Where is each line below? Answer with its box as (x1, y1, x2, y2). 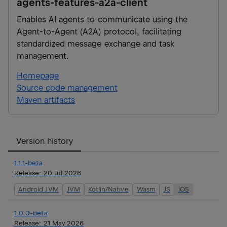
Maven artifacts (17, 95, 75, 105)
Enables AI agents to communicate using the (17, 14, 188, 24)
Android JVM (18, 185, 59, 193)
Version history (16, 136, 73, 146)
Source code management (17, 83, 118, 93)
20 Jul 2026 (43, 169, 82, 177)
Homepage (17, 70, 59, 81)
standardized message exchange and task (17, 39, 174, 49)
